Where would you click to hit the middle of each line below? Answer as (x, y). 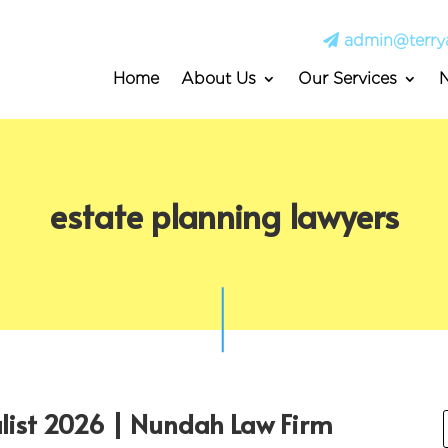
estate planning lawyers (224, 216)
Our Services (347, 78)
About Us (218, 78)
